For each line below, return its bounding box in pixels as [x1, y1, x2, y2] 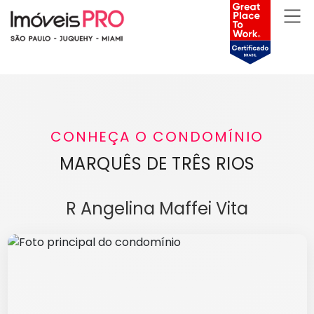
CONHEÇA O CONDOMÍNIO [50, 127, 264, 147]
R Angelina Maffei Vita [66, 197, 248, 221]
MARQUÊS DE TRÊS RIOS [59, 152, 255, 176]
